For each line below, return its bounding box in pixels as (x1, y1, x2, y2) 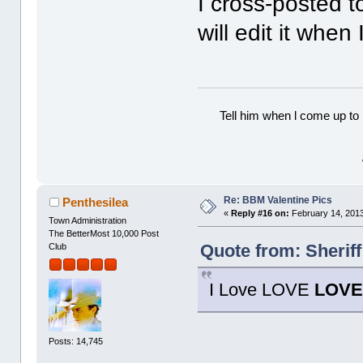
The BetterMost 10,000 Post (49, 228, 160, 239)
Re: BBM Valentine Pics (224, 194, 333, 207)
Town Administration (49, 216, 127, 226)
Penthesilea (62, 195, 128, 210)
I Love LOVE (209, 280, 315, 301)
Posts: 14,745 (49, 336, 104, 347)
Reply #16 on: (231, 208, 290, 219)
